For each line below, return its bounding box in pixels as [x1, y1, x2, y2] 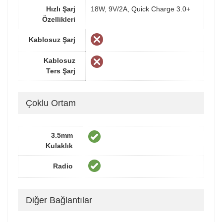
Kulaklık [46, 141, 73, 150]
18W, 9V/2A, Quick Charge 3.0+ [91, 4, 190, 13]
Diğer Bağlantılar [26, 195, 92, 206]
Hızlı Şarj [46, 4, 75, 13]
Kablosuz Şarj [29, 35, 75, 44]
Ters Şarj [46, 66, 75, 75]
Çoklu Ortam [26, 98, 76, 109]
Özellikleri [42, 15, 75, 23]
